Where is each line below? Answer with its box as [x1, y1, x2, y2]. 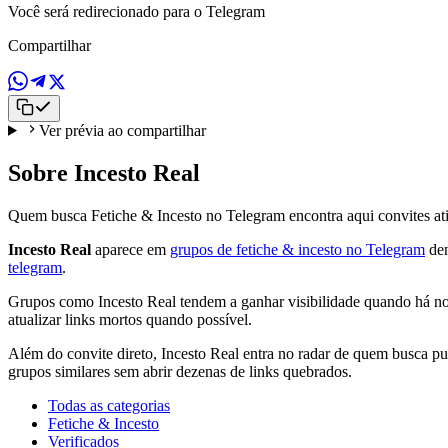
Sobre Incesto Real [8, 159, 200, 186]
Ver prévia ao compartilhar [38, 121, 206, 139]
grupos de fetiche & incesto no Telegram [170, 240, 425, 258]
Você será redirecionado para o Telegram [8, 2, 265, 20]
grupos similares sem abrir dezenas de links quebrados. [8, 362, 352, 380]
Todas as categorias [48, 396, 170, 414]
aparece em [91, 240, 170, 258]
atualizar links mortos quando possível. [8, 310, 252, 328]
